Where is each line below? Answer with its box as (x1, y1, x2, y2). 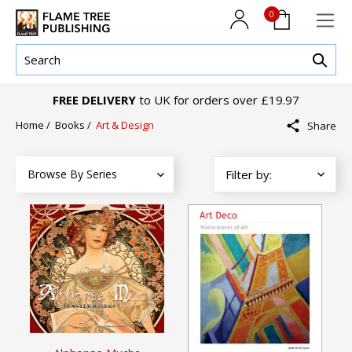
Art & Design (96, 118, 154, 133)
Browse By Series (27, 167, 117, 182)
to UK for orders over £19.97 (136, 92, 299, 108)
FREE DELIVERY (53, 92, 136, 108)
